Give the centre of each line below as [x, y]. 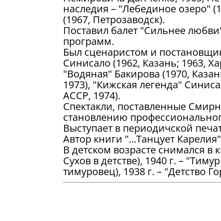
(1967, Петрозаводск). [114, 19]
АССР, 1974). [92, 95]
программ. [89, 41]
